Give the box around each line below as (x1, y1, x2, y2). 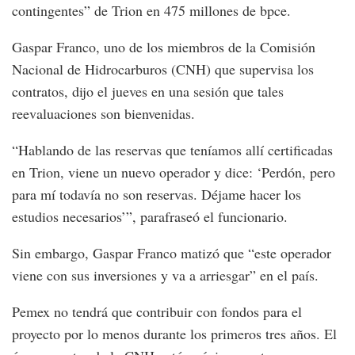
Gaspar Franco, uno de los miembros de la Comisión (12, 36, 315, 56)
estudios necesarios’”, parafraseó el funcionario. (12, 206, 288, 226)
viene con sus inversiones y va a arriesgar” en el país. (12, 265, 319, 284)
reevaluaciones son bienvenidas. (12, 103, 195, 123)
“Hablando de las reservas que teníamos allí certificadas (12, 139, 333, 159)
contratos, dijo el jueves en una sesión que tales (12, 81, 284, 101)
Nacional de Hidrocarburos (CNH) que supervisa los (12, 59, 314, 78)
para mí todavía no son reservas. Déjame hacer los (12, 184, 301, 204)
